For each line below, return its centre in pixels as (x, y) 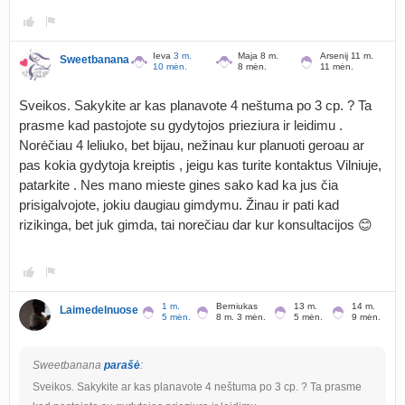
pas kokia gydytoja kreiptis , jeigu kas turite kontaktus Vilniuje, (200, 165)
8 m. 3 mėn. (240, 317)
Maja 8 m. (259, 56)
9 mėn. (366, 317)
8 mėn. (253, 66)
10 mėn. (170, 66)
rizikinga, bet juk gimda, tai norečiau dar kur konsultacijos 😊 (196, 225)
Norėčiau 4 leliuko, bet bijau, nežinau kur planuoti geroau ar (192, 145)
